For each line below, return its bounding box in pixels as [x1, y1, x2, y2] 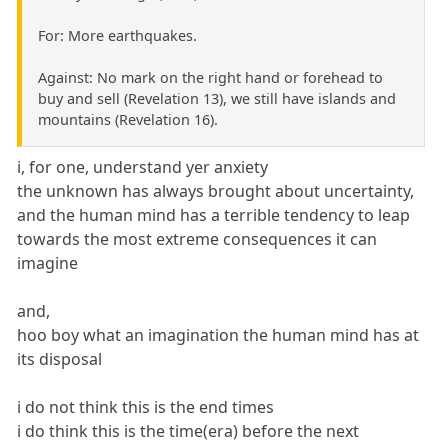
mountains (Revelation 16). [38, 109, 218, 129]
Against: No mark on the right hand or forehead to [38, 67, 383, 87]
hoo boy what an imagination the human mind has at [17, 323, 420, 346]
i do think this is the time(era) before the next [17, 419, 360, 442]
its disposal [17, 347, 103, 370]
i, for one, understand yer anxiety [17, 155, 269, 178]
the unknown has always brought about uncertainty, [17, 179, 415, 202]
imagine [17, 251, 79, 274]
